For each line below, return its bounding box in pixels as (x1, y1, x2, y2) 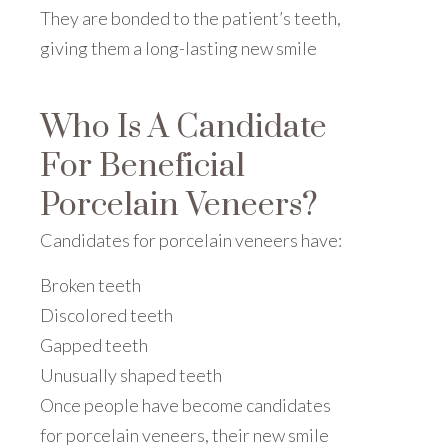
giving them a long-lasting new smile (40, 36, 317, 59)
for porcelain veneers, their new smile (40, 423, 329, 446)
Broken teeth (40, 273, 141, 296)
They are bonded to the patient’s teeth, (40, 6, 341, 29)
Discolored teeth (40, 303, 173, 326)
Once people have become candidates (40, 393, 331, 416)
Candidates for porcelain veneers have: (40, 228, 342, 251)
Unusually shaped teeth (40, 363, 222, 386)
